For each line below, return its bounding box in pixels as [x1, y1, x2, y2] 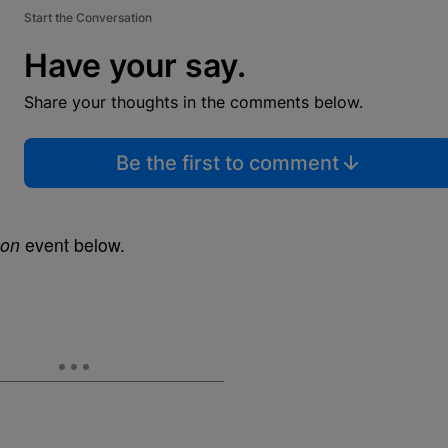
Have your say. [24, 46, 246, 86]
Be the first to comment [115, 151, 339, 176]
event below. [20, 232, 125, 258]
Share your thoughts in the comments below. [24, 92, 363, 113]
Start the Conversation [24, 10, 152, 26]
